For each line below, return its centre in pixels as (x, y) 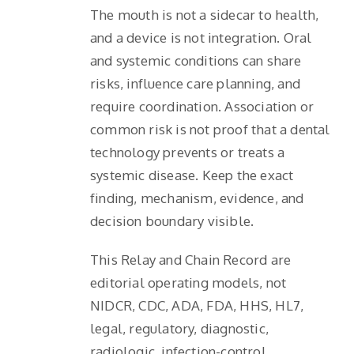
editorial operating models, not (188, 282)
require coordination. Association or (202, 106)
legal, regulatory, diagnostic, (179, 328)
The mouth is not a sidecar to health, (205, 14)
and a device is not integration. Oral (201, 37)
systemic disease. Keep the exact (192, 175)
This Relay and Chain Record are (191, 259)
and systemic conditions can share (196, 60)
